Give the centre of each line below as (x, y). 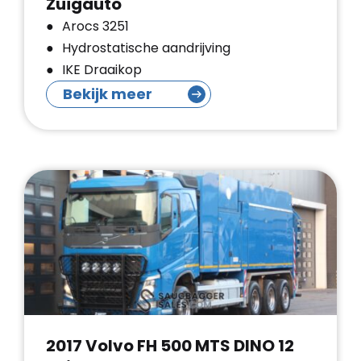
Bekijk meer (108, 94)
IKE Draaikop (102, 70)
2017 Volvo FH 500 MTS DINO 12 (170, 346)
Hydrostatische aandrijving (146, 48)
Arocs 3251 (95, 26)
